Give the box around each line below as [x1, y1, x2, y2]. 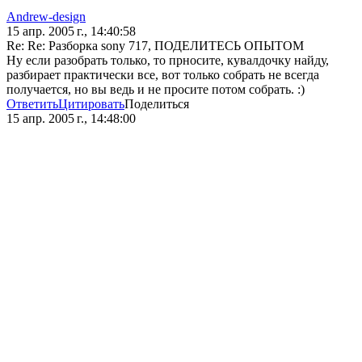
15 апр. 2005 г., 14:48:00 [6, 112, 136, 126]
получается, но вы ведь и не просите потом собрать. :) [6, 82, 305, 97]
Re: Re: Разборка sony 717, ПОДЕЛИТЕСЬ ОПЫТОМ [6, 39, 304, 53]
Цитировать [58, 97, 124, 112]
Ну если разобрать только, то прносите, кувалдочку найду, [6, 53, 329, 68]
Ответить [6, 97, 58, 112]
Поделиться [124, 97, 189, 112]
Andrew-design [6, 10, 86, 24]
